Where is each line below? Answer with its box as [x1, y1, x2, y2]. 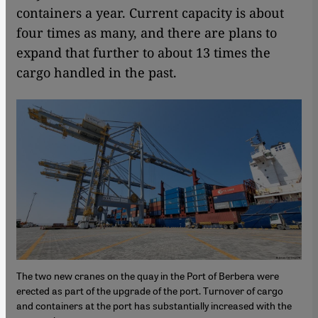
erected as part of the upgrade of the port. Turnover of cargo [16, 284, 283, 297]
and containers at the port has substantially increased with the [16, 299, 292, 312]
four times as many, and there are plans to [16, 24, 277, 42]
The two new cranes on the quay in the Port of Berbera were [16, 269, 279, 283]
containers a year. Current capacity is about [16, 4, 284, 22]
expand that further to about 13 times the [16, 44, 270, 62]
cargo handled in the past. [16, 64, 177, 82]
